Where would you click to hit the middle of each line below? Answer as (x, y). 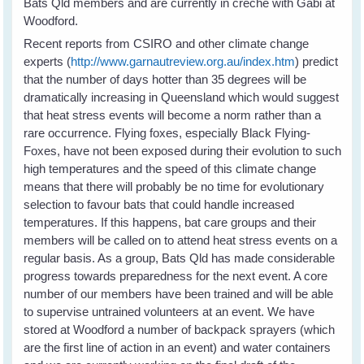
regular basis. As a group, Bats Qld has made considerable (180, 258)
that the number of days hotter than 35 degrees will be (165, 79)
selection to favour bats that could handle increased (159, 204)
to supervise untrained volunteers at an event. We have (169, 311)
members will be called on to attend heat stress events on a (181, 240)
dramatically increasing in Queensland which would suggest (182, 97)
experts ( (48, 61)
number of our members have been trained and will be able (179, 293)
